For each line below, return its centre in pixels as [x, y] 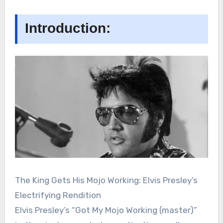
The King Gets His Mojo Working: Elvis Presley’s [106, 180]
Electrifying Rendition [58, 195]
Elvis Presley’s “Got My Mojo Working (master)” [106, 210]
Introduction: [67, 28]
